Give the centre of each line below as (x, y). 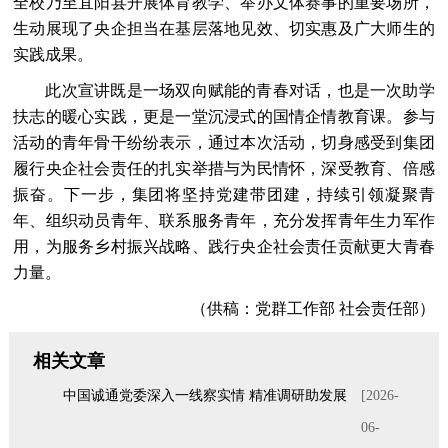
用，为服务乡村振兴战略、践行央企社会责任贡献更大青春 (224, 246)
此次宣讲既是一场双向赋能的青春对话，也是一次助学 (224, 90)
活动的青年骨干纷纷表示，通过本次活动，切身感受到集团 (224, 142)
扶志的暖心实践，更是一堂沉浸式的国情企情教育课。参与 (224, 116)
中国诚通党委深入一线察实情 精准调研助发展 (204, 395)
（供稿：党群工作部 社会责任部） (296, 308)
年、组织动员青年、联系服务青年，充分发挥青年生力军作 (224, 220)
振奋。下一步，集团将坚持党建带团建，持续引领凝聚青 (224, 194)
